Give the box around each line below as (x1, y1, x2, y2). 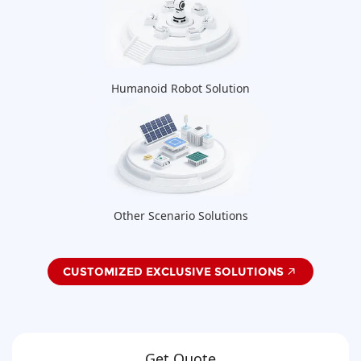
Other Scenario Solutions (113, 208, 248, 224)
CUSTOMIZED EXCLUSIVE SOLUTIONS (62, 263, 284, 279)
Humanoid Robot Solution (111, 80, 250, 96)
